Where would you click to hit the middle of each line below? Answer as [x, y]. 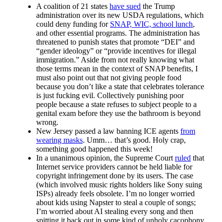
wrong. [47, 122]
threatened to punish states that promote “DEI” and [115, 42]
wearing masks [59, 140]
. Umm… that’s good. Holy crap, [134, 140]
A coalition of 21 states [73, 6]
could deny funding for [73, 24]
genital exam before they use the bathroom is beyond [118, 113]
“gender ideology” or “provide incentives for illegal [116, 51]
